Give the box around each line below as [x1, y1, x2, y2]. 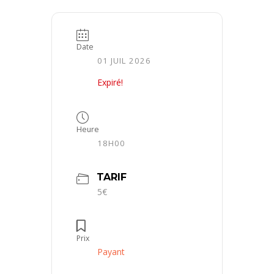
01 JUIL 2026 [97, 54, 151, 66]
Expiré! [97, 76, 123, 88]
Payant [97, 246, 125, 258]
